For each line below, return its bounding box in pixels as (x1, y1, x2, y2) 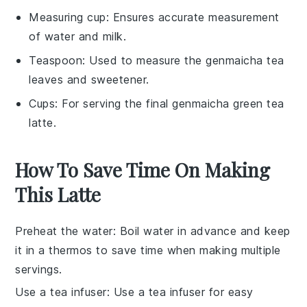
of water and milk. (29, 29, 127, 43)
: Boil (112, 223, 144, 238)
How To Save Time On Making (15, 156, 271, 182)
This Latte (15, 181, 101, 207)
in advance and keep (173, 223, 291, 238)
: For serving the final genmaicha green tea (55, 96, 284, 110)
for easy (205, 284, 254, 299)
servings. (15, 262, 62, 276)
